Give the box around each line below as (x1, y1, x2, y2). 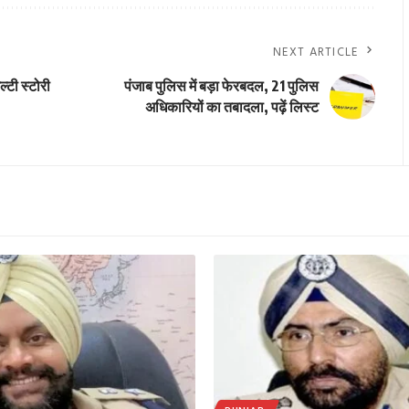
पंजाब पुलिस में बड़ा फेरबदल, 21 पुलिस (123, 76, 319, 95)
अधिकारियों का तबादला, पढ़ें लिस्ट (144, 97, 319, 116)
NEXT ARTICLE (273, 42, 359, 62)
